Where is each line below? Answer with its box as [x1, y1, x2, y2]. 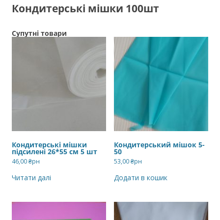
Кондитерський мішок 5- [114, 140, 205, 150]
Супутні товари [12, 28, 67, 38]
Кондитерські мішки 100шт [12, 1, 159, 16]
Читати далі [12, 173, 51, 183]
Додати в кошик [114, 173, 167, 183]
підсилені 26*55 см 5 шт [12, 147, 97, 157]
